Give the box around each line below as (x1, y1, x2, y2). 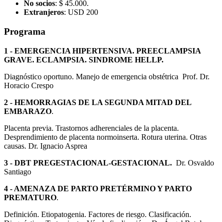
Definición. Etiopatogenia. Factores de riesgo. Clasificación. (4, 210, 191, 219)
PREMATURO (4, 193, 56, 202)
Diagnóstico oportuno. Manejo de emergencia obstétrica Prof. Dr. (4, 72, 210, 81)
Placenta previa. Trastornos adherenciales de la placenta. (4, 123, 179, 132)
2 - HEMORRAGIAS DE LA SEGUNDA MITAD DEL (4, 98, 191, 107)
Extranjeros (24, 8, 64, 17)
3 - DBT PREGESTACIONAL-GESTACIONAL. (4, 158, 176, 167)
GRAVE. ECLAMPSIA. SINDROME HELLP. (4, 55, 164, 64)
